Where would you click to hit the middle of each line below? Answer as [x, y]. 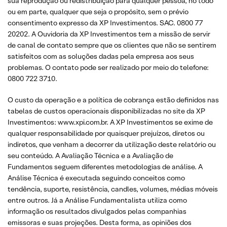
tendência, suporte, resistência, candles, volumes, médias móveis [113, 189]
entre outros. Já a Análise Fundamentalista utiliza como [97, 200]
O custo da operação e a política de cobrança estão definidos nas [113, 100]
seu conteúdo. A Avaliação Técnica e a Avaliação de [90, 155]
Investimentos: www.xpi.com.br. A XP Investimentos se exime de [110, 122]
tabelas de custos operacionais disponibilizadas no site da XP [106, 111]
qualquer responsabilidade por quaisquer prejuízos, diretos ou [106, 133]
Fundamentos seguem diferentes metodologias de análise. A [105, 166]
